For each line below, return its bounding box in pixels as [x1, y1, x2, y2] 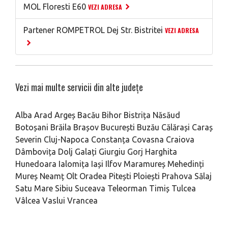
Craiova [166, 135, 194, 144]
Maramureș [124, 159, 165, 168]
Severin [15, 135, 42, 144]
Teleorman [107, 184, 147, 193]
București [101, 123, 135, 132]
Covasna [132, 135, 164, 144]
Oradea [79, 172, 107, 181]
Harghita [145, 147, 177, 156]
